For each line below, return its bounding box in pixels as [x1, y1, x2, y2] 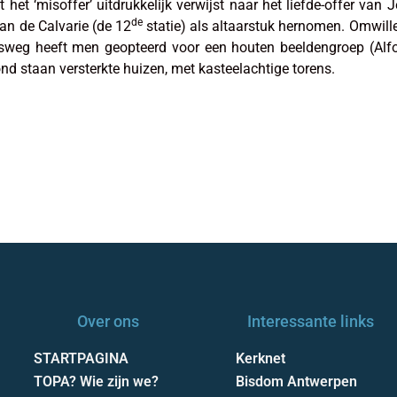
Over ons [77, 311, 139, 331]
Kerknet [236, 349, 285, 367]
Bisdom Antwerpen [236, 372, 357, 390]
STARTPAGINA [34, 349, 128, 367]
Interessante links [246, 311, 374, 331]
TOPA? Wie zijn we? [34, 372, 159, 390]
